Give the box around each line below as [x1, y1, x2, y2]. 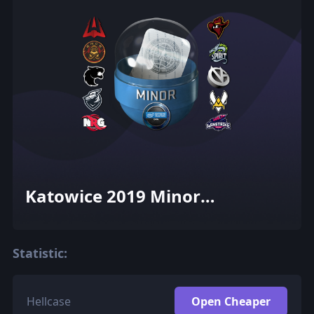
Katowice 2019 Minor [25, 184, 200, 207]
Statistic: [12, 244, 67, 261]
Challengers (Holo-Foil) [25, 206, 214, 230]
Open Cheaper [191, 293, 271, 309]
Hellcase [26, 293, 71, 309]
